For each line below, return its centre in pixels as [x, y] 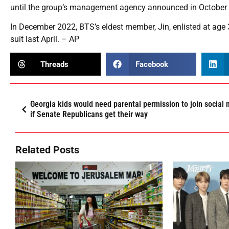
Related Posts [47, 150]
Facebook [152, 64]
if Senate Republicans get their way [89, 114]
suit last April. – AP [45, 39]
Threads [54, 64]
